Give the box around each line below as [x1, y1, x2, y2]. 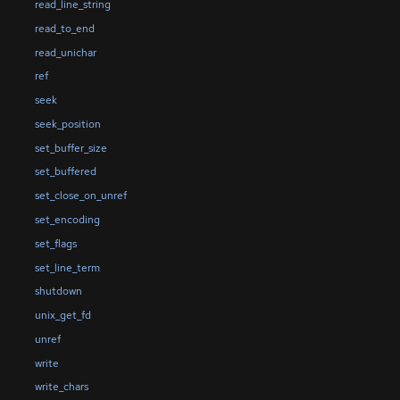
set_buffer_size [34, 140, 107, 155]
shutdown [34, 284, 82, 299]
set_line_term [34, 260, 100, 275]
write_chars [34, 379, 88, 395]
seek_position [34, 116, 101, 131]
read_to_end [34, 21, 95, 36]
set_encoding [34, 212, 100, 227]
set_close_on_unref [34, 188, 127, 204]
